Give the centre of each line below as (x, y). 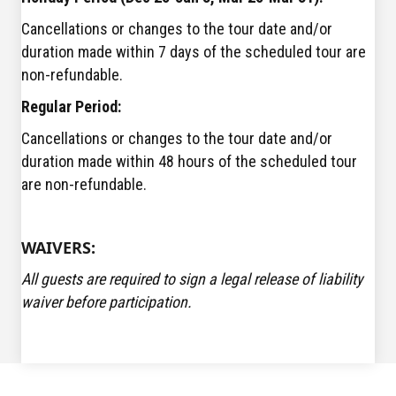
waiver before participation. (107, 302)
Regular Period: (71, 107)
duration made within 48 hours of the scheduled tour (189, 162)
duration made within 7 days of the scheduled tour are (194, 52)
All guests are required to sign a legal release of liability (192, 279)
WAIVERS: (58, 248)
